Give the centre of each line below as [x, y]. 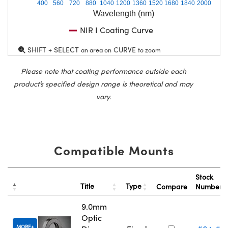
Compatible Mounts [114, 150]
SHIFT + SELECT [53, 49]
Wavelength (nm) [123, 13]
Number [210, 186]
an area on [96, 50]
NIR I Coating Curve [117, 30]
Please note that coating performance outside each [103, 71]
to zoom [149, 50]
